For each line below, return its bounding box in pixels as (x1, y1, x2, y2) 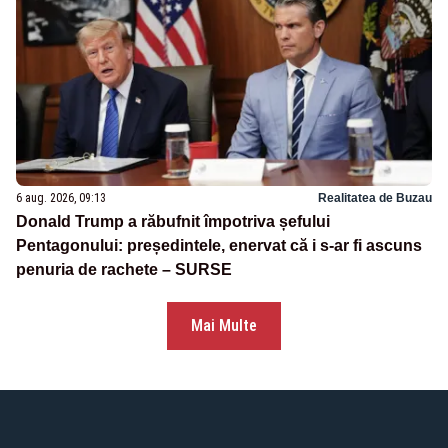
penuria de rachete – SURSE (16, 261, 232, 279)
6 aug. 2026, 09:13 (16, 191, 106, 206)
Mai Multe (191, 316, 257, 336)
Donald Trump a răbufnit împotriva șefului (16, 213, 330, 231)
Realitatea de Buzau (318, 191, 432, 206)
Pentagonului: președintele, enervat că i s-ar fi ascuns (16, 237, 422, 255)
